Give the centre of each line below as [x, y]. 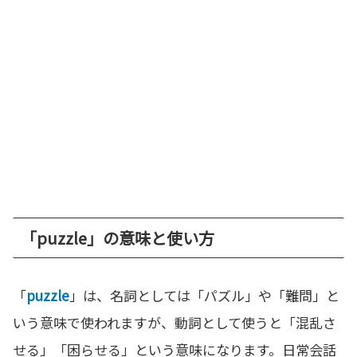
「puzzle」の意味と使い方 [118, 237]
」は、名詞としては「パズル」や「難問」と [204, 295]
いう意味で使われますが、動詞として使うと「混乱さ [175, 322]
